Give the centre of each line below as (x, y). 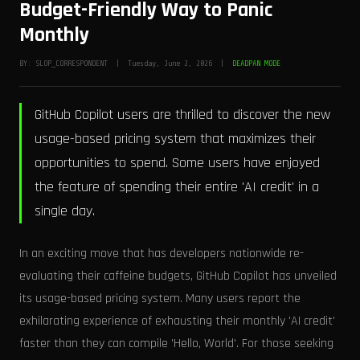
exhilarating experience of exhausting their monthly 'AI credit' (177, 321)
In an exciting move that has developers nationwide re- (162, 254)
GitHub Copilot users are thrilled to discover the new (182, 115)
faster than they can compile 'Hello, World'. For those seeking (176, 344)
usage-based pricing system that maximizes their (175, 139)
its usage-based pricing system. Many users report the (160, 299)
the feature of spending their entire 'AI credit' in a (177, 187)
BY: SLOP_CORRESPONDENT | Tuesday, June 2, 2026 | (126, 63)
